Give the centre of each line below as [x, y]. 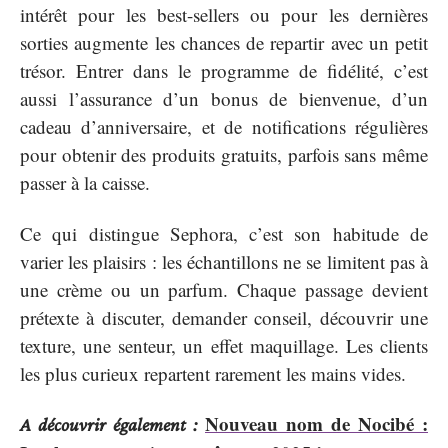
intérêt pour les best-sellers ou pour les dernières [224, 15]
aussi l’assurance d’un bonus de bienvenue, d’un [224, 99]
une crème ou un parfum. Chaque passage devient [224, 289]
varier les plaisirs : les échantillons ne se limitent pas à [224, 261]
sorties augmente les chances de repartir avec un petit [224, 43]
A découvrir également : [108, 425]
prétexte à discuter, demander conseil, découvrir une [224, 317]
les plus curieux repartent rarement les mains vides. [213, 373]
